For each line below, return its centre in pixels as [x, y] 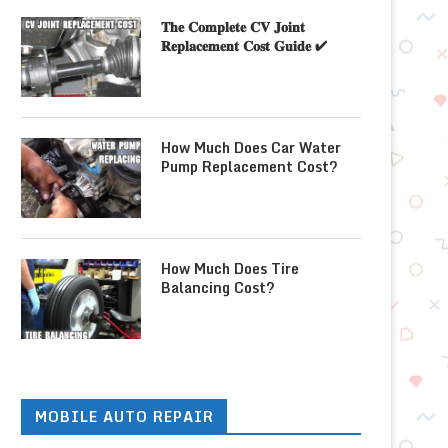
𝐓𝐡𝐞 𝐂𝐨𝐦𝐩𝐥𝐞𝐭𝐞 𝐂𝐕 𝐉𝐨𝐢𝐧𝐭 [233, 26]
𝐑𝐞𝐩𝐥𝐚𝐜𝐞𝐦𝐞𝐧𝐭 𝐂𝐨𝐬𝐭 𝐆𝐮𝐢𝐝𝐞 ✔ [244, 45]
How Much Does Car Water [251, 147]
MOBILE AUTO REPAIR [124, 416]
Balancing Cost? [218, 287]
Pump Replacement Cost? [249, 166]
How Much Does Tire [230, 268]
